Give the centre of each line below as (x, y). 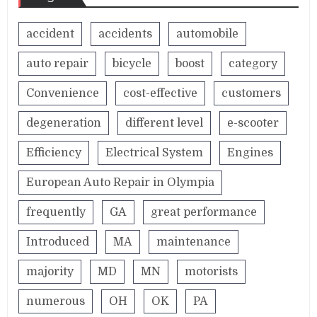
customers (252, 93)
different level (165, 123)
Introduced (58, 242)
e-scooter (253, 123)
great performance (204, 212)
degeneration (64, 123)
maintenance (194, 242)
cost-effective (161, 93)
